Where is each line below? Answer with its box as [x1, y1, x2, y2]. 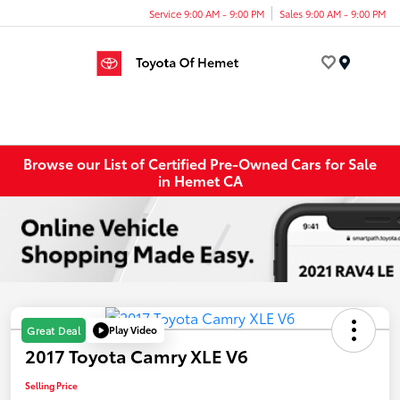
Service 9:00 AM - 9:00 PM [149, 5, 264, 21]
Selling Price [25, 378, 78, 392]
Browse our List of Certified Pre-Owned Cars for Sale [23, 152, 377, 173]
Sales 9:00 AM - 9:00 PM [279, 5, 386, 21]
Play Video [109, 322, 157, 337]
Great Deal [27, 322, 80, 337]
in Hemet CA [157, 169, 243, 190]
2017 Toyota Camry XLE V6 [25, 342, 248, 368]
